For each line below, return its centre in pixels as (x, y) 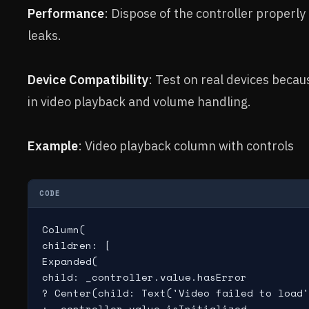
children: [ (76, 245)
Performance (66, 13)
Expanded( (70, 261)
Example (53, 146)
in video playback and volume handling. (139, 102)
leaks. (44, 36)
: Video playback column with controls (186, 146)
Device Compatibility (88, 80)
